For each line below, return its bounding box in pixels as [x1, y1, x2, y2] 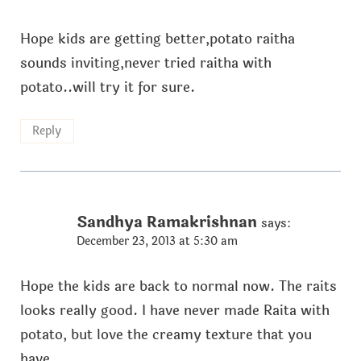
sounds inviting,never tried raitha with [19, 52, 272, 74]
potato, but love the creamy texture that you [19, 324, 312, 346]
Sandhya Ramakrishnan [76, 210, 257, 235]
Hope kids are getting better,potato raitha [19, 27, 295, 50]
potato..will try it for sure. [19, 76, 195, 98]
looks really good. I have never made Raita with [19, 300, 330, 322]
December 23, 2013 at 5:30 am [76, 233, 238, 251]
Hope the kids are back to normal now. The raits [19, 276, 337, 298]
